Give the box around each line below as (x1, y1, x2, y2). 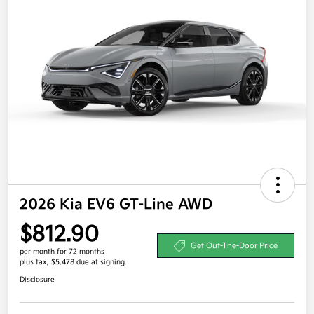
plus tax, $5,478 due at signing (20, 257, 125, 266)
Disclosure (20, 275, 55, 284)
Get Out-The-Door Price (191, 241, 278, 251)
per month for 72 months (20, 247, 104, 256)
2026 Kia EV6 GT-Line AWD (20, 196, 212, 213)
